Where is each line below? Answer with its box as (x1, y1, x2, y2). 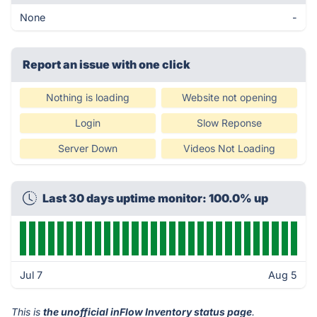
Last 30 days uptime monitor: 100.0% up (42, 191, 268, 205)
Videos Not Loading (183, 142, 275, 154)
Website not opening (181, 91, 277, 103)
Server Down (58, 142, 117, 154)
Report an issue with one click (23, 57, 190, 71)
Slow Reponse (197, 117, 262, 129)
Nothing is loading (46, 91, 129, 103)
